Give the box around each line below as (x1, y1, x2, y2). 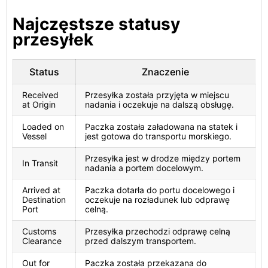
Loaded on (22, 121, 64, 132)
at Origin (22, 99, 56, 109)
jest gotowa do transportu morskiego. (85, 131, 232, 141)
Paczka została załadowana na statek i (85, 121, 237, 132)
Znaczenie (142, 66, 189, 78)
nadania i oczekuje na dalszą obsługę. (85, 99, 234, 109)
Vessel (22, 131, 47, 141)
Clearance (22, 236, 62, 246)
